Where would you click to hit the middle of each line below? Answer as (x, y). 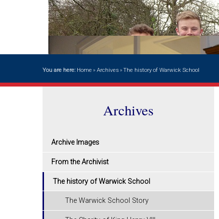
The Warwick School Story (107, 201)
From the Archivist (80, 162)
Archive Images (75, 143)
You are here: (60, 70)
